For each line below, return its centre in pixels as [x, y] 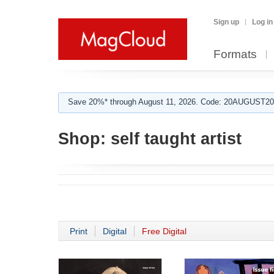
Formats [235, 54]
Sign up [226, 22]
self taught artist [174, 139]
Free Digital [164, 231]
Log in [262, 22]
